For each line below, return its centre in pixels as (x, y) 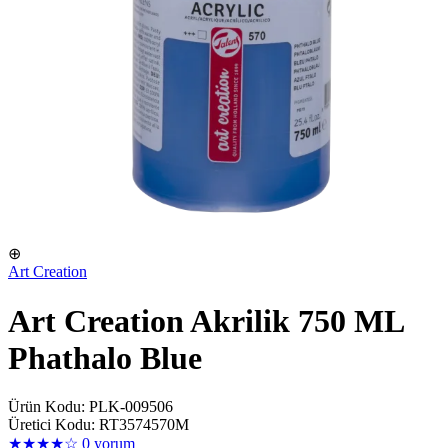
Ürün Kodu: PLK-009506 (90, 407)
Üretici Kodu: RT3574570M (98, 425)
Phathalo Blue (105, 357)
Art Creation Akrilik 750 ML (205, 320)
